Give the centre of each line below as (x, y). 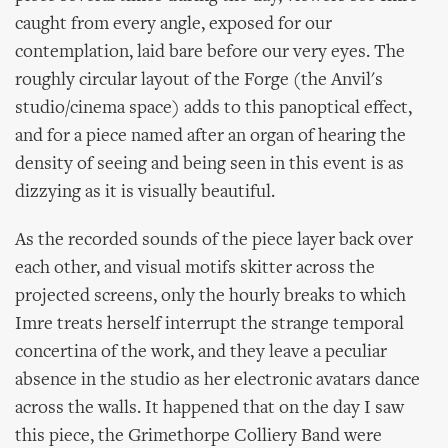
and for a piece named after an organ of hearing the (210, 136)
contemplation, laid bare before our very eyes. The (210, 52)
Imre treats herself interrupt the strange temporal (209, 324)
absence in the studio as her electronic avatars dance (217, 380)
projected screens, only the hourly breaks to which (210, 296)
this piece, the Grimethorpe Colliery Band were (198, 436)
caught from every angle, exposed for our (173, 24)
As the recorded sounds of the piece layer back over (214, 240)
